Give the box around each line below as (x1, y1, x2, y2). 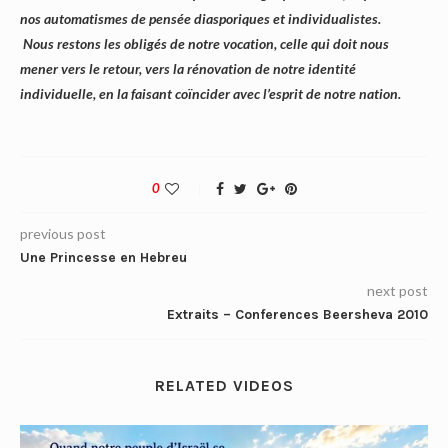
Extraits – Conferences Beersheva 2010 (167, 306, 428, 324)
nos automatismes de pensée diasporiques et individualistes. (20, 10, 381, 28)
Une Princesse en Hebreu (20, 249, 187, 267)
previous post (20, 225, 106, 243)
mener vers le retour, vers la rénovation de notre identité (20, 60, 356, 78)
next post (367, 282, 428, 300)
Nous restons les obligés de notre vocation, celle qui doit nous (20, 35, 389, 53)
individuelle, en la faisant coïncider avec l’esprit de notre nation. (20, 85, 401, 103)
